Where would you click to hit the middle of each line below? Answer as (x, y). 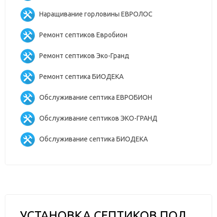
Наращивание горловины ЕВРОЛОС (96, 14)
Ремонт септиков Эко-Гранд (84, 55)
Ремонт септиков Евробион (83, 35)
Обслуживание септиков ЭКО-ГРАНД (98, 118)
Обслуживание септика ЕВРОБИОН (96, 97)
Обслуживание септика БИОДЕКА (93, 139)
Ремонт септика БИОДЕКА (81, 76)
